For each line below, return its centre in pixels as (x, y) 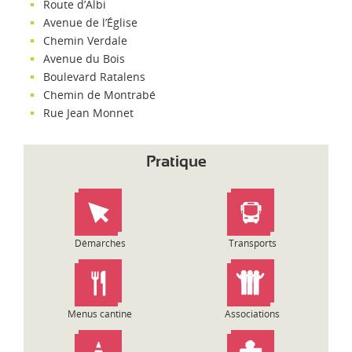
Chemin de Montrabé (99, 94)
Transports (252, 243)
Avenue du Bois (84, 58)
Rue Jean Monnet (88, 112)
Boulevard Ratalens (94, 76)
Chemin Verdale (85, 40)
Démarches (100, 243)
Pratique (176, 162)
